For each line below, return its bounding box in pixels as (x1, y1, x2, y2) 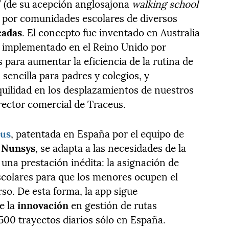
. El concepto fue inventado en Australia (22, 24, 200, 40)
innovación (17, 197, 69, 213)
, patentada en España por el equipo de (11, 125, 185, 141)
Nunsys (1, 140, 36, 155)
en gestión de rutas (68, 197, 157, 213)
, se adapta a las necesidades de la (35, 140, 187, 155)
